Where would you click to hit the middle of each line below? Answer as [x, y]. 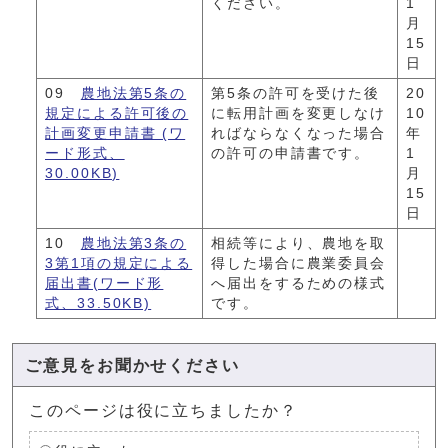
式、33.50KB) [98, 303]
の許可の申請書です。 [291, 153]
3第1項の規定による [119, 263]
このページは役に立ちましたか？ [163, 410]
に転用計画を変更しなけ [299, 113]
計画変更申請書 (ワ [115, 133]
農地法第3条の [133, 243]
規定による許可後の [117, 113]
